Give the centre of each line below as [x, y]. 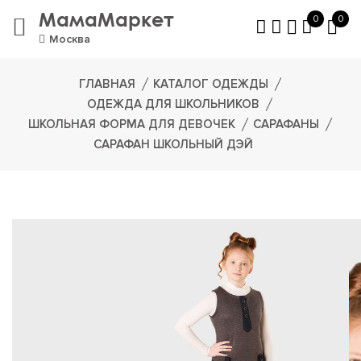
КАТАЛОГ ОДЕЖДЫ [210, 84]
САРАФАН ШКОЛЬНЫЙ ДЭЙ [173, 144]
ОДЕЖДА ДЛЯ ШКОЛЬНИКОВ [173, 104]
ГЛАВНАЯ [107, 84]
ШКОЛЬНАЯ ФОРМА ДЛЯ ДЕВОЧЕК [131, 124]
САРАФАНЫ [286, 124]
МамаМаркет [106, 19]
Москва [70, 39]
